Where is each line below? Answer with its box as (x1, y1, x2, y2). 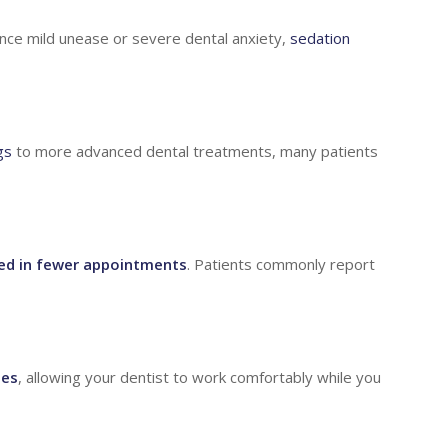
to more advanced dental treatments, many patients (12, 141, 378, 161)
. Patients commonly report (187, 253, 375, 274)
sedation (290, 28, 350, 49)
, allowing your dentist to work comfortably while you (18, 366, 381, 387)
